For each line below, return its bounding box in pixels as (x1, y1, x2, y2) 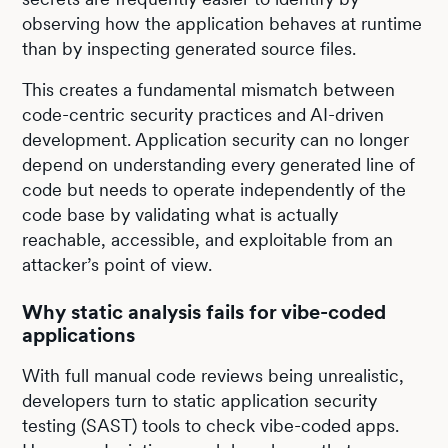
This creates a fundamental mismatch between (22, 78, 396, 100)
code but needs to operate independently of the (22, 178, 407, 200)
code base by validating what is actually (22, 203, 339, 225)
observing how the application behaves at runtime (22, 12, 423, 34)
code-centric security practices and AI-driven (22, 103, 385, 125)
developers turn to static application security (22, 389, 378, 411)
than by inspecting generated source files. (22, 37, 357, 59)
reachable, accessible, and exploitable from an (22, 228, 394, 250)
